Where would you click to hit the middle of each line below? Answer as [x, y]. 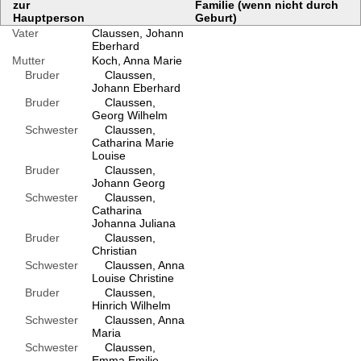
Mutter [29, 60]
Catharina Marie [133, 142]
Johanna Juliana [133, 223]
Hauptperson [49, 17]
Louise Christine [133, 278]
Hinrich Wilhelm [131, 305]
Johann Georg [128, 183]
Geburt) [216, 17]
